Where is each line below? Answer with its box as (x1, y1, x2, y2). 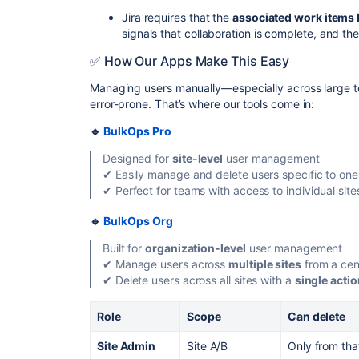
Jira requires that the (122, 10, 233, 24)
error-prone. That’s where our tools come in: (90, 97, 315, 111)
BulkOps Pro (103, 124, 171, 138)
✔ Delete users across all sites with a (103, 273, 295, 287)
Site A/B (187, 339, 228, 353)
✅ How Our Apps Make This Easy (90, 53, 290, 69)
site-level (171, 151, 224, 165)
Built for (103, 241, 146, 255)
